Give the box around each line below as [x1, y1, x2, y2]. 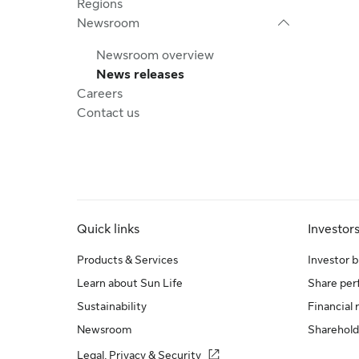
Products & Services [77, 253, 178, 266]
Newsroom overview [96, 48, 214, 63]
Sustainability [77, 300, 147, 313]
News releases [96, 67, 184, 82]
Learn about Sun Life [77, 276, 183, 289]
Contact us [77, 106, 139, 120]
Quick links [77, 222, 139, 236]
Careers [77, 87, 123, 101]
